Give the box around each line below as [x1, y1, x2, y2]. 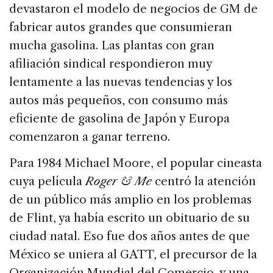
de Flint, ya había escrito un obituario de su [9, 211, 250, 225]
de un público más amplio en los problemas [9, 193, 252, 207]
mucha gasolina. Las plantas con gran [9, 38, 214, 53]
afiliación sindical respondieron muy [9, 57, 212, 71]
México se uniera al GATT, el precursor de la [9, 247, 257, 262]
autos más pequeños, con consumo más [9, 93, 228, 108]
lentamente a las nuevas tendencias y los [9, 75, 232, 90]
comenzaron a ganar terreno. [9, 130, 170, 144]
